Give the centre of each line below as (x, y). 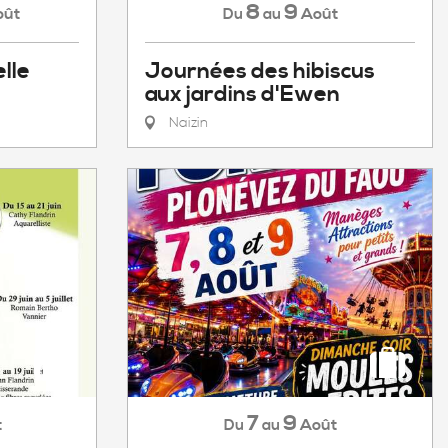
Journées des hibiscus (260, 71)
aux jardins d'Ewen (242, 94)
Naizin (186, 123)
